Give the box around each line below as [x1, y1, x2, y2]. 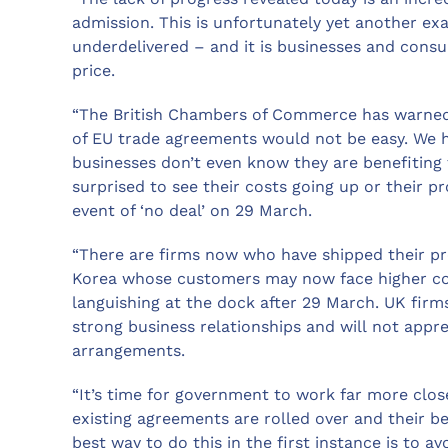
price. [72, 61, 115, 81]
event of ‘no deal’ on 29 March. [72, 201, 312, 221]
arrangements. [72, 341, 185, 361]
